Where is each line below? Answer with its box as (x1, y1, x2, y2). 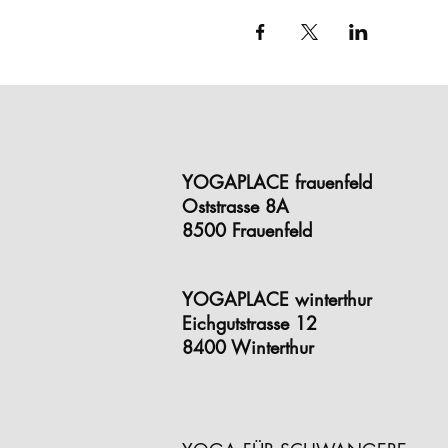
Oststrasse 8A (182, 194, 289, 218)
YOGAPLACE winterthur (182, 287, 372, 311)
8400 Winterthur (182, 335, 314, 359)
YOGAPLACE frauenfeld (182, 170, 372, 194)
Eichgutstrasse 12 (182, 311, 317, 335)
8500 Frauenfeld (182, 218, 312, 242)
